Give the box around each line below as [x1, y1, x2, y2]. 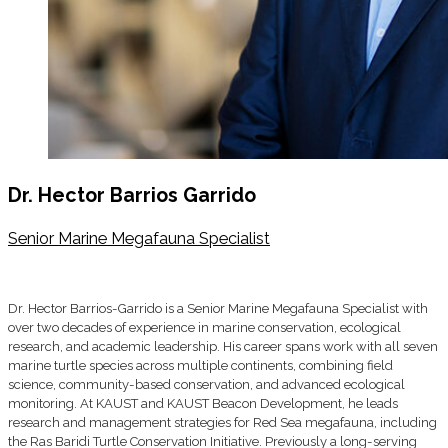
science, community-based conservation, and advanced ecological [8, 377, 405, 393]
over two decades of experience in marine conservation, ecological [8, 320, 401, 336]
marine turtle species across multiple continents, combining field [8, 358, 393, 374]
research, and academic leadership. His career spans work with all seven [8, 339, 438, 355]
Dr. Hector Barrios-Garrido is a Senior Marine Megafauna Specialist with [8, 301, 428, 317]
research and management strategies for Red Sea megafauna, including [8, 415, 437, 431]
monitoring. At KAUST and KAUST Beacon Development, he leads [8, 396, 398, 412]
